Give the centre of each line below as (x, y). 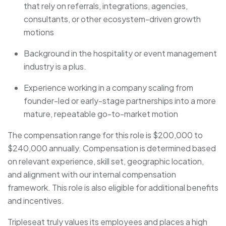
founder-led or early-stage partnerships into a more (120, 101)
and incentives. (36, 201)
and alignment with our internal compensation (92, 175)
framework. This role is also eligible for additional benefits (113, 188)
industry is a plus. (55, 67)
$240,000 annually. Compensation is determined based (112, 148)
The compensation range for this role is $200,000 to (105, 135)
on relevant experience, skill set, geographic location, (106, 161)
